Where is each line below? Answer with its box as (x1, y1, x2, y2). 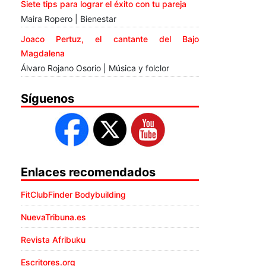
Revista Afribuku (21, 235, 85, 245)
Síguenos (21, 91, 74, 106)
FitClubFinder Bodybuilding (21, 189, 126, 200)
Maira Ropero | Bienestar (21, 14, 116, 24)
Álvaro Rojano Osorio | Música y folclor (21, 63, 169, 74)
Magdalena (21, 48, 65, 59)
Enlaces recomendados (21, 165, 156, 180)
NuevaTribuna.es (21, 212, 86, 223)
